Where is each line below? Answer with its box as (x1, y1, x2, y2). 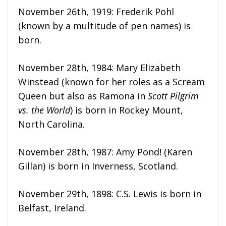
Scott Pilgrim (148, 89, 199, 102)
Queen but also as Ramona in (18, 89, 148, 102)
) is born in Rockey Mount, (70, 103, 183, 116)
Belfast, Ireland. (18, 201, 86, 214)
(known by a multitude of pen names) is (18, 19, 191, 32)
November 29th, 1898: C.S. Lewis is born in (18, 187, 201, 200)
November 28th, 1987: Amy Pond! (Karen (18, 145, 192, 158)
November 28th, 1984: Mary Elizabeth (18, 61, 181, 74)
